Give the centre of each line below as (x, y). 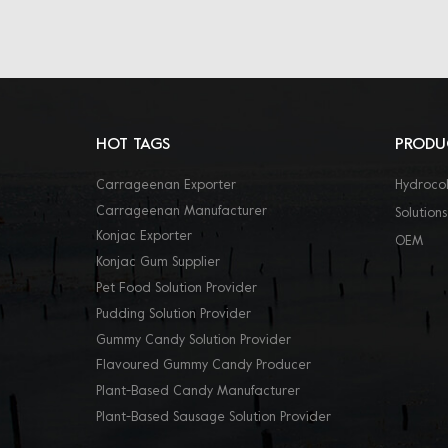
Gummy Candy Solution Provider (193, 340)
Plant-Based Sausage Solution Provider (213, 418)
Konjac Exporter (144, 237)
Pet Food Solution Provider (176, 289)
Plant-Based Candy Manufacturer (198, 392)
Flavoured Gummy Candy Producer (203, 366)
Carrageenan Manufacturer (181, 211)
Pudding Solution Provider (173, 314)
